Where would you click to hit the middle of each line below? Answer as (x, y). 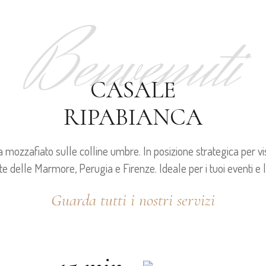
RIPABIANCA (133, 117)
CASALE (133, 89)
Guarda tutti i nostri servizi (133, 200)
